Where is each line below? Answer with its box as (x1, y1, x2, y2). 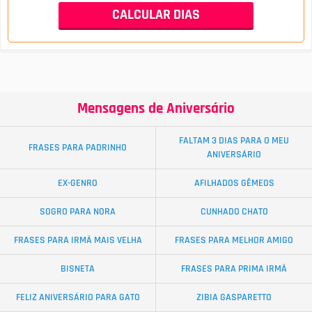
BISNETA (61, 262, 95, 275)
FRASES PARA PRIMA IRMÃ (181, 262, 287, 275)
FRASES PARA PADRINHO (29, 141, 127, 154)
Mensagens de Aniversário (77, 99, 235, 118)
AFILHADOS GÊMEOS (194, 176, 274, 189)
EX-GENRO (58, 176, 97, 189)
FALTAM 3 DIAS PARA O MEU (179, 134, 289, 147)
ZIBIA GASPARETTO (196, 290, 272, 304)
